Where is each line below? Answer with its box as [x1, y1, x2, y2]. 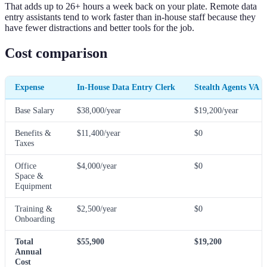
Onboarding [15, 213, 55, 223]
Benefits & [15, 128, 51, 138]
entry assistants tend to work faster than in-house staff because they [5, 11, 256, 22]
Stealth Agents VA [194, 82, 259, 92]
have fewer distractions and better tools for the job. [5, 22, 194, 33]
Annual [15, 246, 42, 256]
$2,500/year [77, 203, 117, 213]
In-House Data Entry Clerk [77, 82, 175, 92]
